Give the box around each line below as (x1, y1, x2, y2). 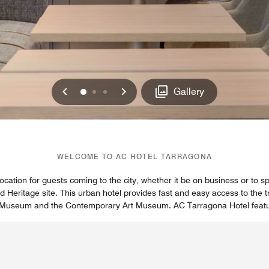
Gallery (174, 85, 205, 97)
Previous (64, 82, 120, 100)
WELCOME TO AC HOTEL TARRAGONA (56, 151, 213, 161)
